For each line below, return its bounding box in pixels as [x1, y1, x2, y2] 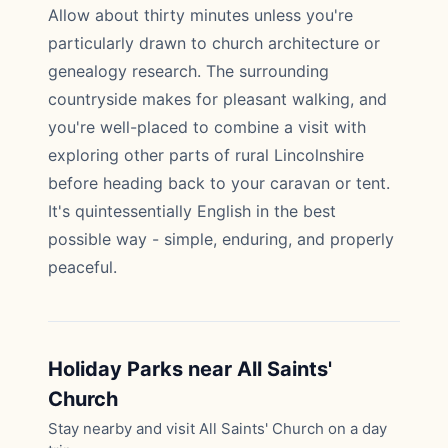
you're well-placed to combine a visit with [48, 117, 366, 137]
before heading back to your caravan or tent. [48, 173, 390, 193]
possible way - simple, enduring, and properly [48, 229, 394, 249]
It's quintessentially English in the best [48, 201, 336, 221]
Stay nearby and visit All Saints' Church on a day [48, 419, 387, 438]
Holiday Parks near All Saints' [48, 357, 332, 381]
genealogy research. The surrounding [48, 61, 329, 81]
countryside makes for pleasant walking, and [48, 89, 387, 109]
